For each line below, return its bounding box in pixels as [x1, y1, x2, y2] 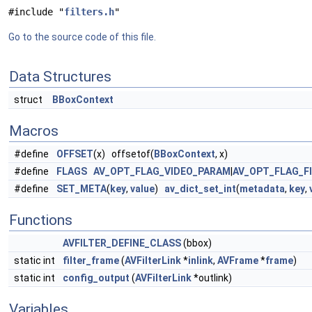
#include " [8, 6, 64, 17]
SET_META [56, 183, 107, 194]
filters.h [64, 6, 114, 17]
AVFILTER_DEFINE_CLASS [63, 237, 181, 249]
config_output [63, 272, 130, 283]
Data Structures [9, 68, 111, 85]
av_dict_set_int [164, 183, 236, 194]
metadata [240, 183, 285, 194]
